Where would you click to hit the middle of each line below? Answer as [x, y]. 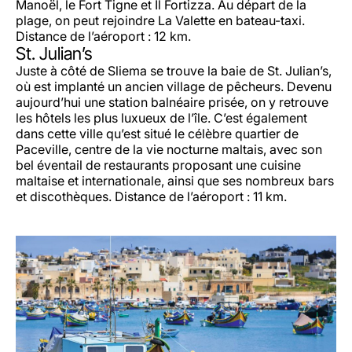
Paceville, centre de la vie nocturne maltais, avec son [169, 149]
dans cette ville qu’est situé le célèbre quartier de [157, 133]
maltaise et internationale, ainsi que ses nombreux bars [175, 180]
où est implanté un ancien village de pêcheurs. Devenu [174, 86]
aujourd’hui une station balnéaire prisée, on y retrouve [172, 102]
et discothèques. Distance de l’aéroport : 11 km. [151, 196]
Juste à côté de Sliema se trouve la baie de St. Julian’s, [174, 70]
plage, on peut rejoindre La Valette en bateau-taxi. [160, 20]
